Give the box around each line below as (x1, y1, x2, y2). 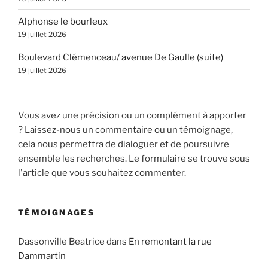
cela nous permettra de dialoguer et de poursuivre (18, 139, 229, 150)
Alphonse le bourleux (18, 16, 108, 27)
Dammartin (18, 251, 66, 262)
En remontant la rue (129, 236, 212, 248)
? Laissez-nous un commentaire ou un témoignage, (18, 124, 233, 136)
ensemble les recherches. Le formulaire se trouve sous (18, 153, 250, 165)
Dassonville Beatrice (18, 236, 105, 248)
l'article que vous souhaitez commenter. (18, 167, 186, 179)
